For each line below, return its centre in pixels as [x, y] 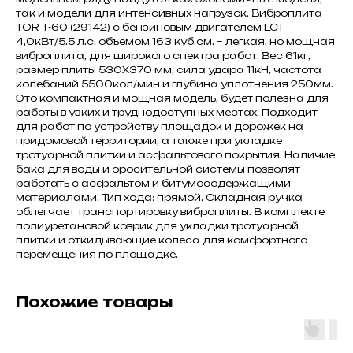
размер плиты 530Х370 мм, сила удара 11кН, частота [169, 69]
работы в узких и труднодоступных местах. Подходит [167, 112]
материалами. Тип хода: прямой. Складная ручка [159, 197]
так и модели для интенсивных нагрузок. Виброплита [169, 13]
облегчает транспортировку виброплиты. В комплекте [170, 211]
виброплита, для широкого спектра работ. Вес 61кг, [163, 55]
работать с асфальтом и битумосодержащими [153, 183]
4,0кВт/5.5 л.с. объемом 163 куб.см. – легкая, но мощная [175, 41]
